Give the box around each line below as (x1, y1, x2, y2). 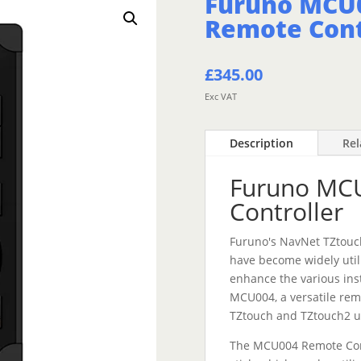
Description (229, 135, 293, 151)
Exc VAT (204, 90, 237, 103)
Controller (229, 194, 343, 228)
